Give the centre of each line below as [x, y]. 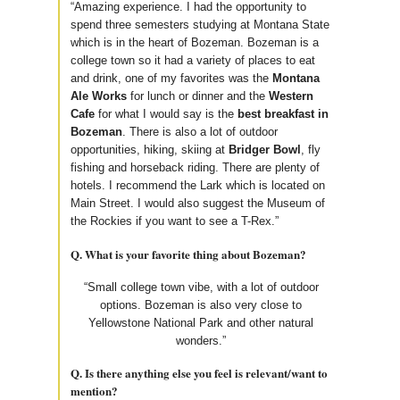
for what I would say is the [166, 114]
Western [291, 96]
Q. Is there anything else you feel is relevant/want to [199, 373]
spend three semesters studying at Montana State [200, 25]
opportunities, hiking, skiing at [150, 150]
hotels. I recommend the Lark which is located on [198, 186]
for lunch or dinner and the [200, 96]
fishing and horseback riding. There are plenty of [195, 168]
